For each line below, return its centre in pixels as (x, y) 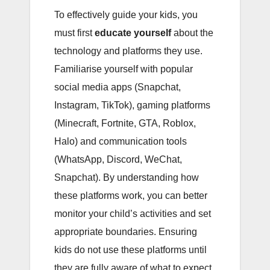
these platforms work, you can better (131, 195)
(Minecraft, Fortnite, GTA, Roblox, (125, 123)
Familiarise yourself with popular (124, 69)
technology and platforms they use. (128, 51)
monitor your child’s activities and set (133, 213)
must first (74, 33)
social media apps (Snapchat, (118, 87)
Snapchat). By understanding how (127, 177)
